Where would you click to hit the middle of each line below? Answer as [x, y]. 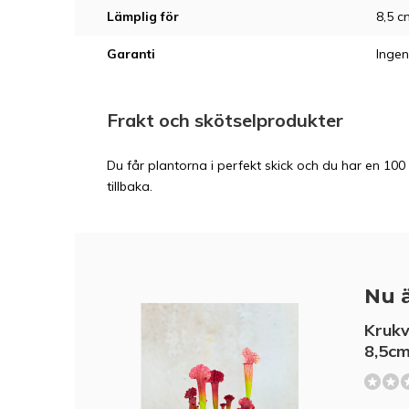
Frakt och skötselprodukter [225, 120]
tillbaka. [130, 186]
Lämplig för [143, 16]
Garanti [131, 54]
